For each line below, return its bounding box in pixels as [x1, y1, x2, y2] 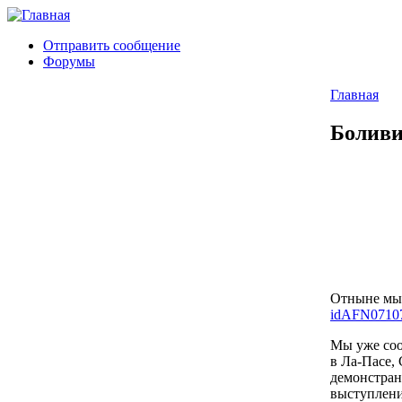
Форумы [43, 54, 95, 69]
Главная [330, 87, 379, 102]
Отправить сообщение [43, 38, 180, 53]
